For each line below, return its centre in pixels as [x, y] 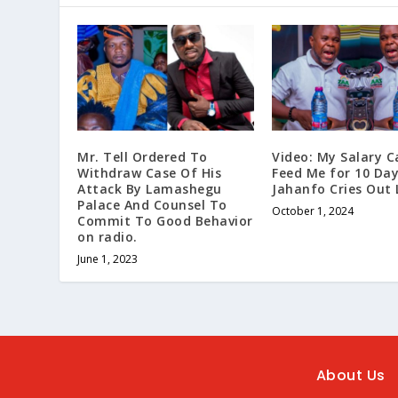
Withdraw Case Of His [150, 172]
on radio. [107, 236]
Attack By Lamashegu [150, 188]
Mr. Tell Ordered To [143, 156]
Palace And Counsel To [152, 204]
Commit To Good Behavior [165, 220]
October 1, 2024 [313, 211]
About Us [350, 376]
